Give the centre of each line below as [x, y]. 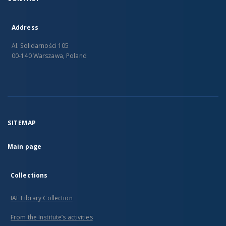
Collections [29, 175]
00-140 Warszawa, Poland [49, 56]
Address [25, 27]
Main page [25, 147]
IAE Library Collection [42, 198]
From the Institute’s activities [52, 217]
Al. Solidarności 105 [40, 46]
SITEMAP [22, 123]
